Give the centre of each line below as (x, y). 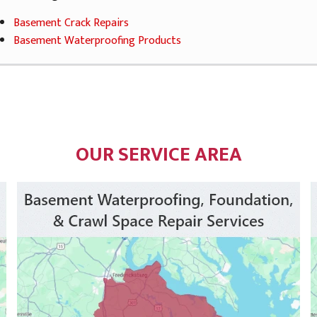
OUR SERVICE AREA (158, 155)
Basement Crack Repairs (71, 23)
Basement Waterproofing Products (97, 41)
